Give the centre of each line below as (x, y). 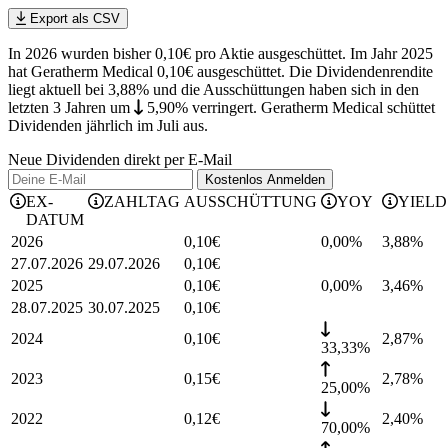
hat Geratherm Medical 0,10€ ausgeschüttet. (148, 72)
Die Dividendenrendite (361, 72)
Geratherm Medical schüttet (345, 108)
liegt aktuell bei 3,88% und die (104, 90)
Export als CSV (72, 19)
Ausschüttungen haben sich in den (309, 90)
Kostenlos (236, 180)
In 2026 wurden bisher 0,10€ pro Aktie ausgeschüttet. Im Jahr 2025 (220, 54)
